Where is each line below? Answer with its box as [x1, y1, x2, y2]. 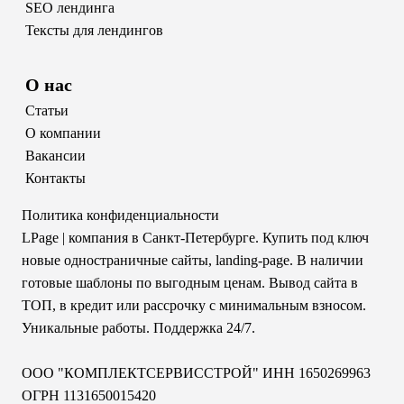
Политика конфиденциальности [22, 207, 219, 223]
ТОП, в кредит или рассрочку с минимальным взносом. [22, 297, 366, 313]
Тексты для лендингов [25, 22, 163, 38]
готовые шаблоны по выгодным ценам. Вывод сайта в [22, 274, 358, 290]
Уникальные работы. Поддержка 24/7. [22, 319, 255, 335]
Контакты [25, 170, 86, 186]
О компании [25, 124, 101, 141]
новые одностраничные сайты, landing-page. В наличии [22, 252, 363, 268]
